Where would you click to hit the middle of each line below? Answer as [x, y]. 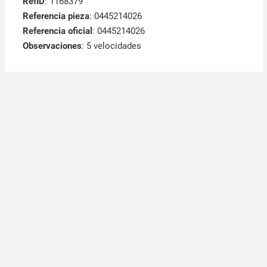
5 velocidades [114, 46]
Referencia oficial [57, 31]
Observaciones [52, 46]
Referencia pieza [56, 16]
